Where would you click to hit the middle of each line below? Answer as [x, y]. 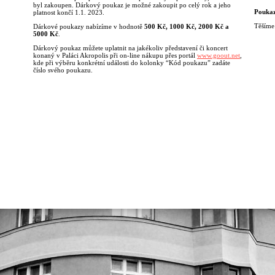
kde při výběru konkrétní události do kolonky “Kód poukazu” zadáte [132, 63]
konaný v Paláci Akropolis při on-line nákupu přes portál [115, 55]
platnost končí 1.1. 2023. [69, 12]
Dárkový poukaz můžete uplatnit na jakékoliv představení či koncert [130, 48]
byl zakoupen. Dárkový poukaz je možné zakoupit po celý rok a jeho [132, 5]
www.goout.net [219, 55]
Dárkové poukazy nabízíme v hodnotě [89, 26]
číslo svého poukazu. [63, 70]
